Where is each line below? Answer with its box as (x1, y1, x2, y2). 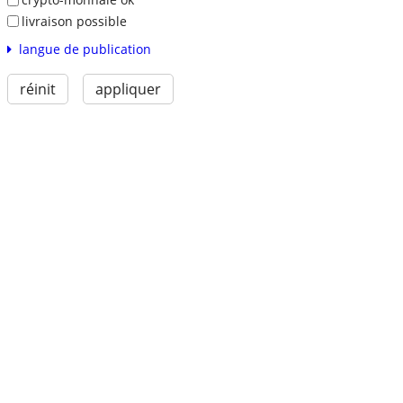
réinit (19, 79, 56, 100)
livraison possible (21, 12, 127, 30)
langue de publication (18, 40, 151, 58)
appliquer (94, 79, 161, 100)
